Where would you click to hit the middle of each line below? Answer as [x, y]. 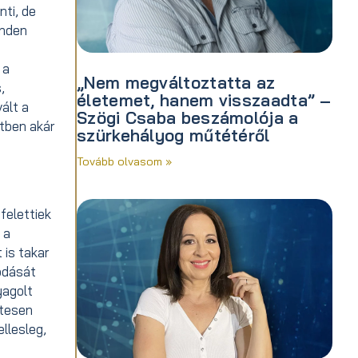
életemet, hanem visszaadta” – [204, 99]
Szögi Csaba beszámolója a [188, 117]
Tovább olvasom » [124, 162]
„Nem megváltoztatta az [176, 82]
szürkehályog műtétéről [173, 135]
